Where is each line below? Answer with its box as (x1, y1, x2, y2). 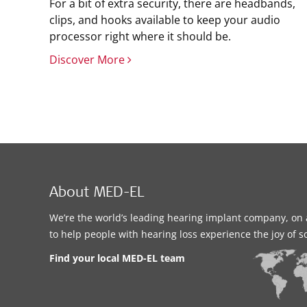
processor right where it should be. (49, 29, 231, 44)
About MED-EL (49, 186, 144, 201)
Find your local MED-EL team (49, 251, 185, 265)
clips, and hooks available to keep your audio (49, 12, 280, 27)
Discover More (49, 52, 127, 67)
